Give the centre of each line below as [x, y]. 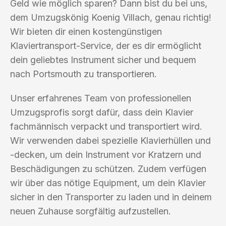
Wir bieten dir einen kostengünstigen [86, 31]
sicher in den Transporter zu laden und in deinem [111, 197]
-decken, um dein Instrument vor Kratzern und [106, 154]
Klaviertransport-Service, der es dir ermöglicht [106, 45]
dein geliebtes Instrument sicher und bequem [103, 60]
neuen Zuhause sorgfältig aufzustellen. [91, 211]
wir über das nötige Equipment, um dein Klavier [108, 183]
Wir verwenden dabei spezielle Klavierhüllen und [110, 140]
